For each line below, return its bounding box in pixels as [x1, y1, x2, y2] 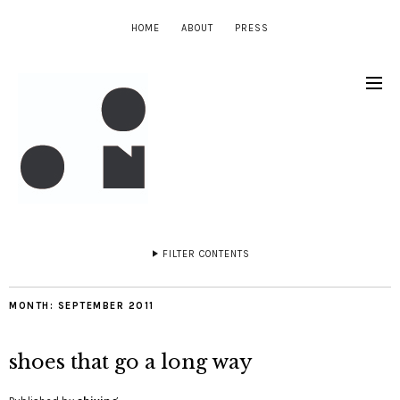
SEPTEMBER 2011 [57, 300, 154, 312]
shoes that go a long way [9, 350, 253, 374]
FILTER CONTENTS [162, 248, 250, 260]
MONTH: [9, 300, 58, 312]
